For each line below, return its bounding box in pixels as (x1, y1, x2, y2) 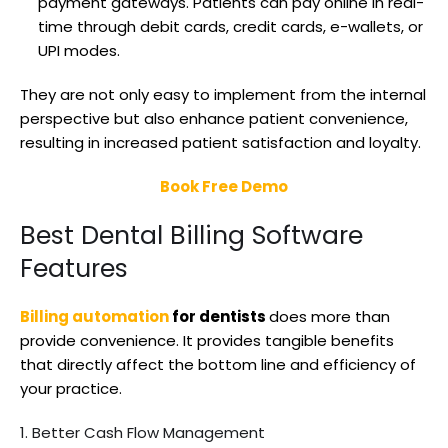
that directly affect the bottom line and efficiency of (20, 353, 416, 375)
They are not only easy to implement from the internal (20, 83, 426, 105)
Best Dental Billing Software (20, 217, 363, 253)
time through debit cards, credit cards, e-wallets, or (38, 15, 423, 37)
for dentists (169, 305, 269, 327)
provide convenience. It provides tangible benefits (20, 329, 394, 351)
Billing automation (20, 305, 169, 327)
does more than (269, 305, 390, 327)
